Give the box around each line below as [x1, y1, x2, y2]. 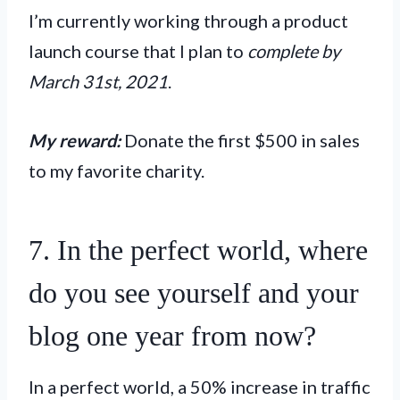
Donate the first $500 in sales [121, 129, 360, 151]
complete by [247, 39, 340, 62]
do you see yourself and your [29, 276, 359, 309]
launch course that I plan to [29, 39, 247, 62]
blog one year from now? [29, 319, 316, 352]
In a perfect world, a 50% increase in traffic [29, 375, 371, 397]
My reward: [29, 129, 121, 151]
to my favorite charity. [29, 159, 204, 181]
